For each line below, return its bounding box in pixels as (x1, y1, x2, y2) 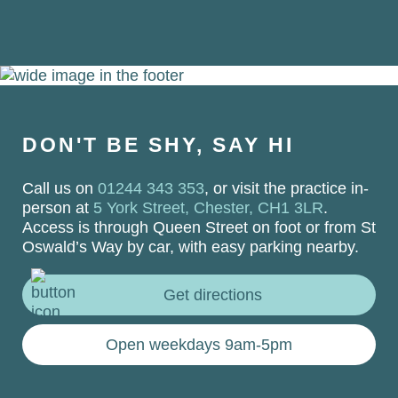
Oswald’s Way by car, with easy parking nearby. (22, 237, 359, 256)
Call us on (22, 179, 98, 197)
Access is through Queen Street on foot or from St (22, 218, 376, 236)
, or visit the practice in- (204, 179, 369, 197)
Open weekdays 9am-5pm (106, 335, 292, 354)
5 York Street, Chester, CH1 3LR (93, 198, 323, 217)
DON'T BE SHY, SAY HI (22, 133, 294, 156)
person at (22, 198, 93, 217)
